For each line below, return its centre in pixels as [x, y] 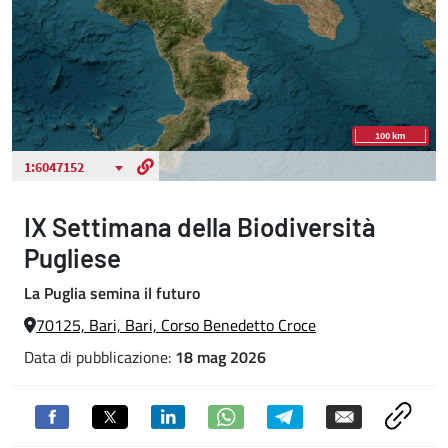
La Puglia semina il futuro [112, 293]
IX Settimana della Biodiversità [200, 226]
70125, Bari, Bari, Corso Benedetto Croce [176, 325]
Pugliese [72, 257]
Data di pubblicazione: [99, 357]
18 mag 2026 [220, 357]
